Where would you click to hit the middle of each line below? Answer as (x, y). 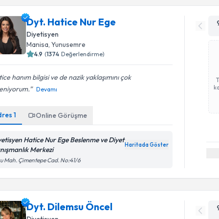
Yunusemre (69, 44)
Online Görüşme (62, 115)
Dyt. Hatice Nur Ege (71, 22)
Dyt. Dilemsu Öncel (70, 206)
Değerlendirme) (83, 54)
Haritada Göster (147, 144)
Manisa (38, 44)
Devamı (47, 89)
